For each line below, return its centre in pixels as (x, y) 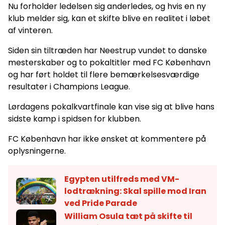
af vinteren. (30, 30)
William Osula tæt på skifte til (128, 216)
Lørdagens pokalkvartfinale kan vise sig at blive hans (111, 106)
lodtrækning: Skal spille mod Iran (135, 191)
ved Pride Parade (101, 203)
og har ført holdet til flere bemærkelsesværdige (104, 74)
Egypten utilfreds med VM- (122, 179)
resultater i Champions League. (69, 86)
